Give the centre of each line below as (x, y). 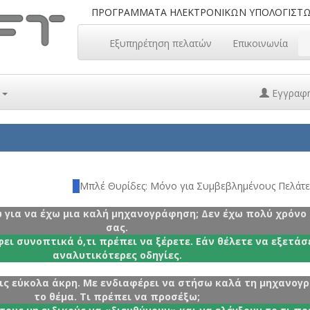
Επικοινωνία (260, 43)
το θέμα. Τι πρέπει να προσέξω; (117, 297)
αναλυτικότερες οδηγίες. (117, 255)
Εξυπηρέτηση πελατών (161, 43)
